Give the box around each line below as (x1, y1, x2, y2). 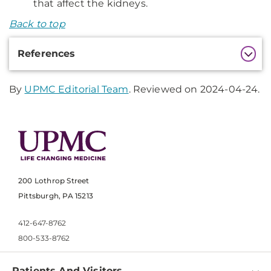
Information (8, 55, 84, 70)
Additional (8, 38, 75, 53)
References (18, 48, 76, 59)
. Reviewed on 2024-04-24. (128, 83, 260, 95)
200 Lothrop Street (18, 176, 90, 186)
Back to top (9, 18, 65, 30)
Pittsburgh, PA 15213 (18, 191, 93, 201)
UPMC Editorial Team (24, 83, 129, 95)
